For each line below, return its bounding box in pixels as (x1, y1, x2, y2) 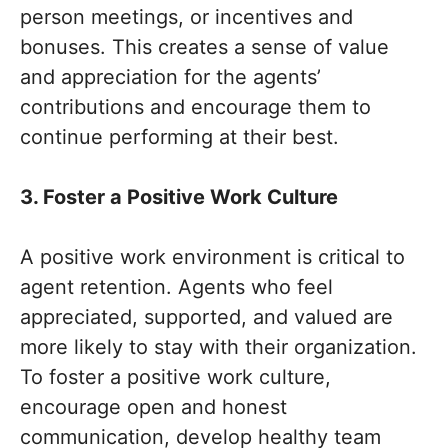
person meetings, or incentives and (20, 5, 353, 29)
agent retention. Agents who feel (20, 275, 333, 299)
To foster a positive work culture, (20, 365, 331, 389)
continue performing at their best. (20, 125, 339, 149)
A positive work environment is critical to (20, 245, 405, 269)
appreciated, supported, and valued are (20, 305, 393, 329)
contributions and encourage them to (20, 95, 371, 119)
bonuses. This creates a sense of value (20, 35, 389, 59)
